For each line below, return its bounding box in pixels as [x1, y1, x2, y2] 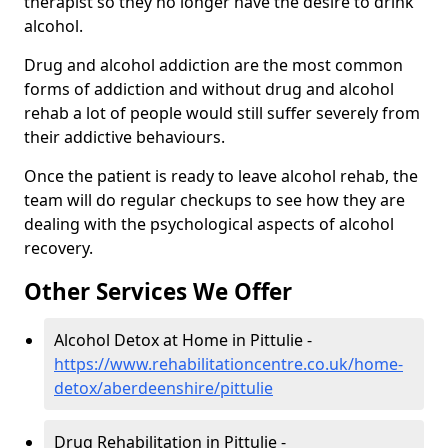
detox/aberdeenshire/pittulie [54, 377, 273, 400]
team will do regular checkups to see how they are [24, 189, 405, 212]
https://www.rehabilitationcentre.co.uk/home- [54, 353, 403, 376]
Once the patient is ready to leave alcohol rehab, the [24, 165, 418, 188]
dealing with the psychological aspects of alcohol [24, 213, 394, 236]
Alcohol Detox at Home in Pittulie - [54, 329, 312, 352]
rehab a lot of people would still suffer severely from [24, 102, 420, 125]
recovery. [24, 237, 93, 260]
